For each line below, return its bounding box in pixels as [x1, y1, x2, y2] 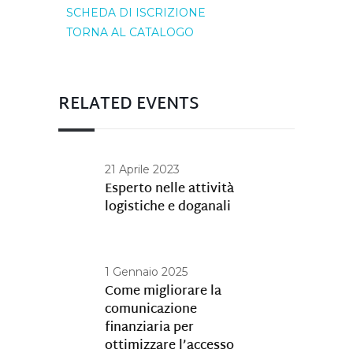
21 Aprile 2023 [105, 162, 180, 176]
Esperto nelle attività [105, 178, 234, 201]
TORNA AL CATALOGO [66, 25, 194, 39]
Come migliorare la [105, 281, 221, 303]
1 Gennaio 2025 [105, 265, 188, 279]
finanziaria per [105, 317, 194, 340]
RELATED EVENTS [58, 90, 199, 120]
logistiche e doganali [105, 196, 231, 219]
